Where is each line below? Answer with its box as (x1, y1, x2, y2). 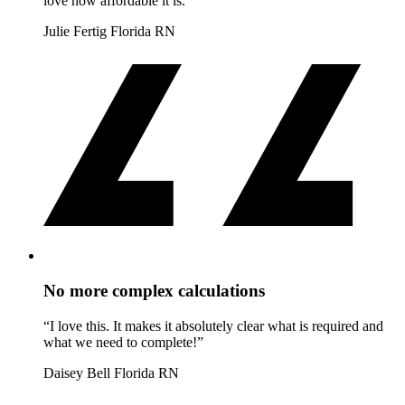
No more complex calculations (43, 281, 265, 301)
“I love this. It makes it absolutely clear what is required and (43, 317, 383, 334)
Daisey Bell (43, 364, 110, 381)
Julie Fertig (43, 24, 107, 40)
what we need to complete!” (43, 334, 203, 350)
